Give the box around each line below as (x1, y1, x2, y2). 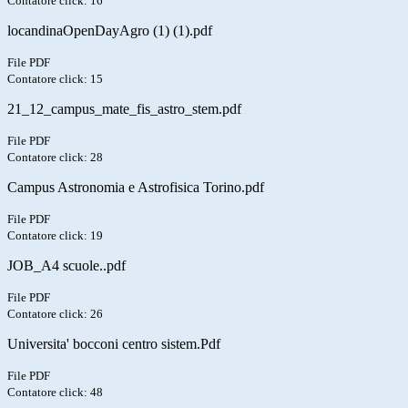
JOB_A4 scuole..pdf (7, 258, 126, 274)
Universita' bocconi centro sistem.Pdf (7, 336, 220, 352)
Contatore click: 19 (7, 229, 103, 243)
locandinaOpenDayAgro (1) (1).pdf (7, 23, 212, 39)
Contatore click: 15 (7, 72, 103, 87)
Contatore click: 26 (7, 307, 103, 321)
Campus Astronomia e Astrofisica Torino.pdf (7, 179, 264, 196)
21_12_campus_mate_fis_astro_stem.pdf (7, 101, 241, 117)
